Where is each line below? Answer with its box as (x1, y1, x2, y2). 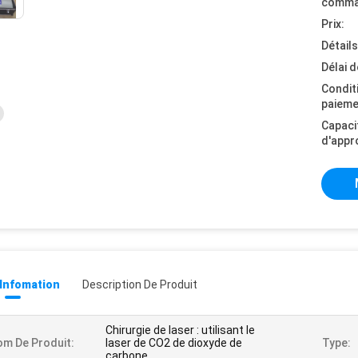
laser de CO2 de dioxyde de (105, 336, 242, 349)
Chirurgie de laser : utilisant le (105, 324, 255, 336)
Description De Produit (82, 278, 197, 291)
